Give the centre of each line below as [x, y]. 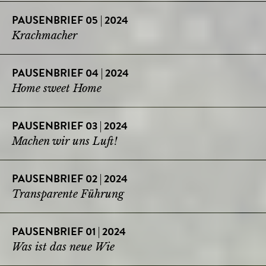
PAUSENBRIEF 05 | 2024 [70, 21]
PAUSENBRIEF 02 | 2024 [70, 180]
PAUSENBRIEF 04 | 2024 [70, 74]
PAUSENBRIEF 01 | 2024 [69, 232]
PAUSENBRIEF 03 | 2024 [70, 127]
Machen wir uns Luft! [65, 141]
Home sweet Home [57, 88]
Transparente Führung [68, 194]
